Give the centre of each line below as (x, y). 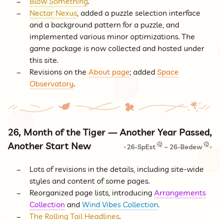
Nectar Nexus (53, 13)
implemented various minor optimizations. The (112, 37)
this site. (44, 60)
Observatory (52, 84)
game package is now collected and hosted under (117, 48)
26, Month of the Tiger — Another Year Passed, (110, 132)
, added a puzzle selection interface (139, 13)
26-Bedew (186, 147)
